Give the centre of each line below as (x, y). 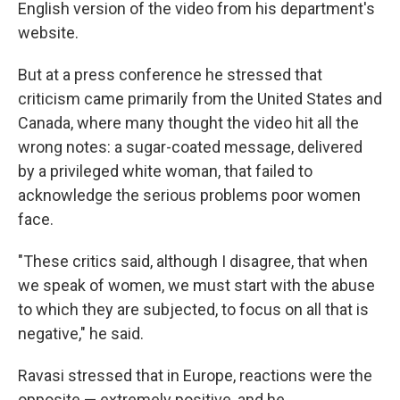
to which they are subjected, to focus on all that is (193, 309)
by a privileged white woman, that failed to (165, 171)
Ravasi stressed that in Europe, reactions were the (195, 375)
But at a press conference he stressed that (170, 75)
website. (48, 33)
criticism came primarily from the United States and (200, 99)
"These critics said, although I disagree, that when (193, 261)
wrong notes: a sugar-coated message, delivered (190, 147)
